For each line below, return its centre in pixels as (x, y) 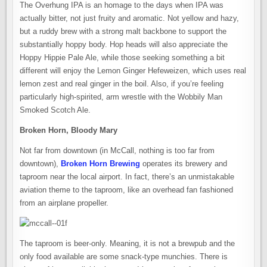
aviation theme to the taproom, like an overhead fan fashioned (127, 190)
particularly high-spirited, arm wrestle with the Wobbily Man (121, 97)
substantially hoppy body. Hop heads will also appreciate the (124, 44)
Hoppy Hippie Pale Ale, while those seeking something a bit (122, 58)
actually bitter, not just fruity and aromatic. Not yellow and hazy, (130, 18)
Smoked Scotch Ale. (55, 110)
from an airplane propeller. (64, 203)
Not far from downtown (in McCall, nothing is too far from (117, 150)
